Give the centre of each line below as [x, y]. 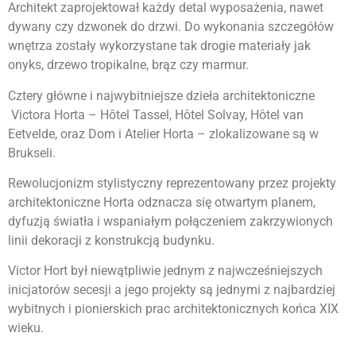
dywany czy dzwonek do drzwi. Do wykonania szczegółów [171, 27]
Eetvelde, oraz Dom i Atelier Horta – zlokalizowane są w [163, 133]
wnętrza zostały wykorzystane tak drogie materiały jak [159, 46]
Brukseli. [32, 153]
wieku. [26, 328]
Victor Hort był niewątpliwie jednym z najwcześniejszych [165, 271]
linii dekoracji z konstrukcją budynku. [111, 240]
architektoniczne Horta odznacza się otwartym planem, [162, 202]
